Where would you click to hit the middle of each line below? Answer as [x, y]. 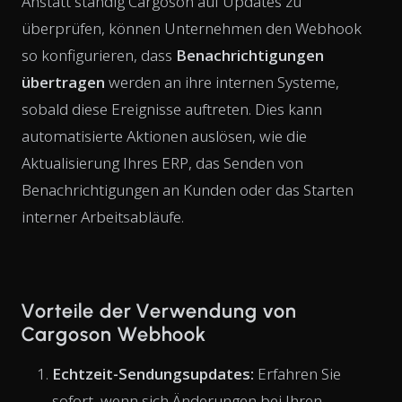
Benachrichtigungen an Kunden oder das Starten [188, 189]
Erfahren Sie [297, 373]
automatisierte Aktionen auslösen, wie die [164, 135]
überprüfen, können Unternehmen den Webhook [192, 28]
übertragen [63, 82]
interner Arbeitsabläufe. [103, 216]
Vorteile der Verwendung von [159, 310]
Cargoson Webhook [114, 334]
